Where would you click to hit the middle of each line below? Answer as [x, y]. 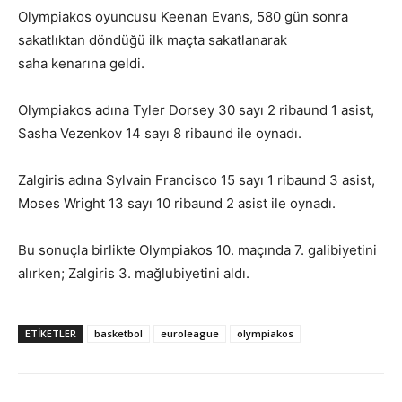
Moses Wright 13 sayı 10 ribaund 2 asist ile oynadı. [177, 203]
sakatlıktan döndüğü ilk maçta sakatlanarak [153, 39]
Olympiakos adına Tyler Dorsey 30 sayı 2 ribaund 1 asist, [196, 109]
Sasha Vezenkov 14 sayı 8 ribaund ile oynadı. [160, 133]
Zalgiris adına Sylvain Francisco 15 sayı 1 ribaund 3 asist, [197, 179]
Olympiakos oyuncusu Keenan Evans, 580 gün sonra [183, 16]
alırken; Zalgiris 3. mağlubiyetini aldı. [134, 273]
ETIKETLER [51, 333]
